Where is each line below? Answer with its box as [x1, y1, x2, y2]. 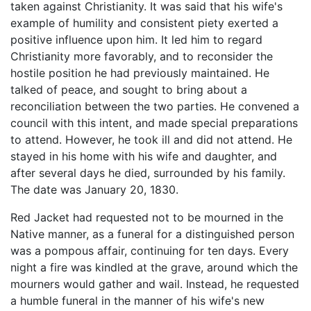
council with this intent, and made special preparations [10, 116, 298, 131]
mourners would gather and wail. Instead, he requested [10, 277, 299, 292]
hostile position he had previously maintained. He [10, 66, 269, 81]
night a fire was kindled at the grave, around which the [10, 260, 298, 275]
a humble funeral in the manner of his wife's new [10, 294, 264, 308]
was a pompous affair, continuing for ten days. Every [10, 244, 289, 258]
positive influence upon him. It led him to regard [10, 33, 262, 47]
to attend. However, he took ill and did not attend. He [10, 133, 292, 147]
